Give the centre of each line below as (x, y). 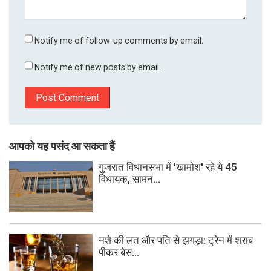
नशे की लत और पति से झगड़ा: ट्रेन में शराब (176, 240)
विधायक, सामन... (129, 179)
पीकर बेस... (119, 253)
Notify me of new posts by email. (98, 67)
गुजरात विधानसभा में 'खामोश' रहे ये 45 (168, 167)
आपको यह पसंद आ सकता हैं (62, 147)
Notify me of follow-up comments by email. (119, 41)
